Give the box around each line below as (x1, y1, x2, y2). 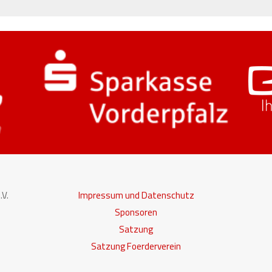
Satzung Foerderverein (91, 239, 181, 253)
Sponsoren (115, 205, 157, 219)
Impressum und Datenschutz (78, 188, 194, 202)
